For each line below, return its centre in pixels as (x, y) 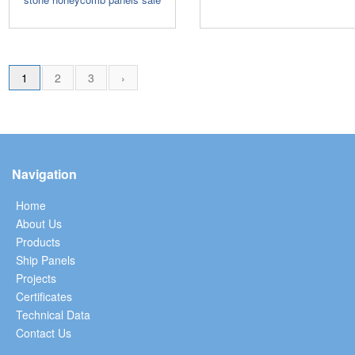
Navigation (44, 174)
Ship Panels (46, 260)
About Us (39, 223)
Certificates (44, 296)
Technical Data (53, 314)
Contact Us (44, 332)
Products (38, 241)
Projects (36, 278)
